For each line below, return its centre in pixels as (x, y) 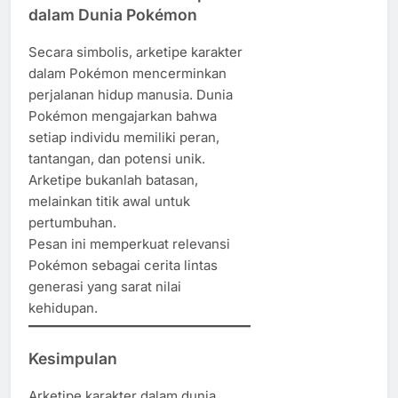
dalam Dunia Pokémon (113, 15)
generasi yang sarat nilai (105, 286)
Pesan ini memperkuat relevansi (129, 243)
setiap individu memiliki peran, (124, 137)
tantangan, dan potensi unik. (117, 158)
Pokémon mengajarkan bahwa (123, 115)
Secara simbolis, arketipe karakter (135, 52)
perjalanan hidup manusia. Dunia (131, 94)
